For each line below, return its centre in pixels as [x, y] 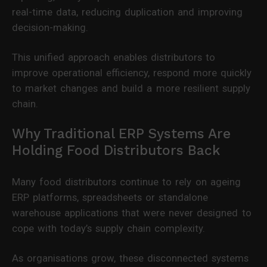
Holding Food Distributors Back [116, 150]
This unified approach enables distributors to [114, 57]
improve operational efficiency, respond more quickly [132, 72]
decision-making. [50, 27]
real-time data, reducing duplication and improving [128, 12]
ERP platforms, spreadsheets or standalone [110, 197]
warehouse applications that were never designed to [132, 212]
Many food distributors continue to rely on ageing [126, 181]
